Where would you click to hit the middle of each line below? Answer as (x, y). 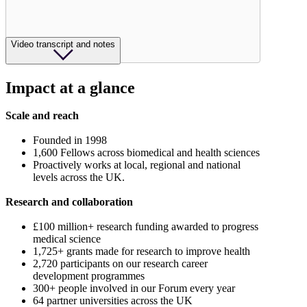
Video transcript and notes (63, 45)
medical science (67, 239)
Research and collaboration (69, 202)
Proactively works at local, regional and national (137, 165)
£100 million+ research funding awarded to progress (146, 227)
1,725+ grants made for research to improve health (142, 251)
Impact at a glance (70, 88)
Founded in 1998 (70, 140)
